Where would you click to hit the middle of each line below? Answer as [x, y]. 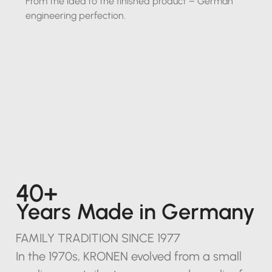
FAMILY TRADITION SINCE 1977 [98, 238]
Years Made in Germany [135, 211]
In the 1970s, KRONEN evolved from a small [128, 256]
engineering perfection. [76, 15]
